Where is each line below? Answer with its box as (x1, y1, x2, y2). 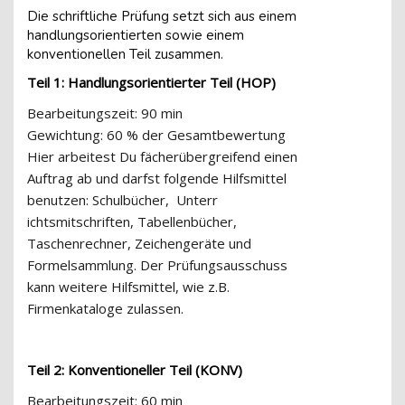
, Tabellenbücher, (130, 212, 237, 231)
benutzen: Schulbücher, (27, 191, 173, 209)
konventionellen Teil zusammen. (27, 45, 227, 63)
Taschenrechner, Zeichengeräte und (27, 234, 251, 252)
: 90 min (135, 104, 183, 122)
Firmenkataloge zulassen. (27, 299, 184, 317)
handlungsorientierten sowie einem (27, 26, 244, 44)
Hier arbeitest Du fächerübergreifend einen (27, 147, 297, 165)
